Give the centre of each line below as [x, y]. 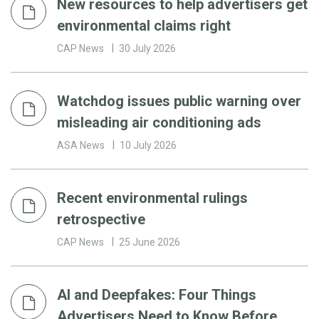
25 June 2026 [150, 242]
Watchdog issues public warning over [179, 101]
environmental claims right [144, 25]
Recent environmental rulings [152, 198]
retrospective [101, 219]
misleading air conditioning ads [159, 122]
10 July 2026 [148, 145]
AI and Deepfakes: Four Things [157, 294]
